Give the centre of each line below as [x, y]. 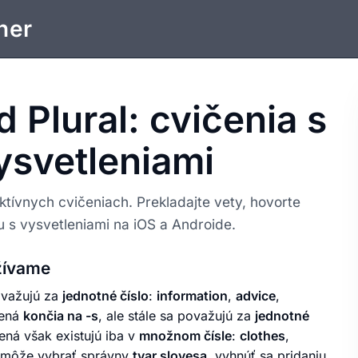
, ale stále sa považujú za [177, 316]
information [192, 296]
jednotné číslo [105, 296]
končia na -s [61, 316]
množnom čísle [185, 336]
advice [256, 296]
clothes [263, 336]
